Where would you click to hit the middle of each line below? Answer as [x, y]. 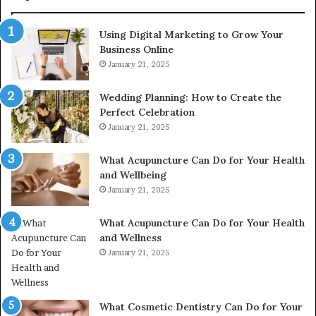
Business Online [136, 49]
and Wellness [130, 237]
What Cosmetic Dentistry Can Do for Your [201, 306]
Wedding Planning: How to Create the [190, 97]
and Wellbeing [133, 175]
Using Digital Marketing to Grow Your [192, 34]
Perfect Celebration [147, 112]
